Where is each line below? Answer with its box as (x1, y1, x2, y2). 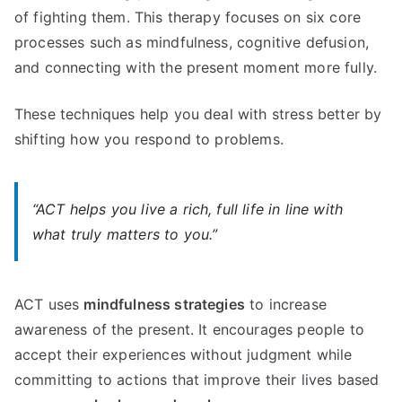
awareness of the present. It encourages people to (14, 319, 364, 338)
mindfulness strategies (83, 294, 245, 313)
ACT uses (14, 294, 84, 313)
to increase (244, 294, 327, 313)
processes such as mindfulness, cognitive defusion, (14, 32, 370, 51)
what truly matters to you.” (32, 224, 218, 243)
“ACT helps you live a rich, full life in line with (32, 199, 344, 218)
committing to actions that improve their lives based (14, 370, 380, 389)
